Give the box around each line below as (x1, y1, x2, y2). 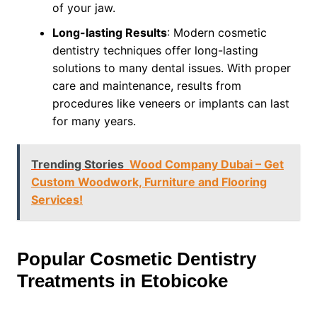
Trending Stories (30, 157, 124, 171)
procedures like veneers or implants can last (52, 96, 289, 110)
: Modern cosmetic (166, 25, 267, 40)
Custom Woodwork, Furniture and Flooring (30, 175, 267, 189)
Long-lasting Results (52, 25, 167, 40)
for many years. (52, 114, 136, 128)
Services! (30, 192, 83, 207)
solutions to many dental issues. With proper (52, 61, 291, 75)
